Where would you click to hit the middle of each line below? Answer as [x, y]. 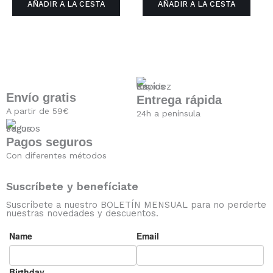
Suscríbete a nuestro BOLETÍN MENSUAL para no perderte [136, 205]
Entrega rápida [179, 100]
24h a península [168, 113]
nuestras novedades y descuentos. [82, 214]
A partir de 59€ [37, 111]
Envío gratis [41, 98]
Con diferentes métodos [56, 155]
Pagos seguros [49, 142]
